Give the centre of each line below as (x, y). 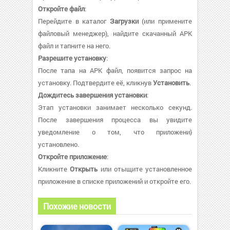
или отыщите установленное (145, 169)
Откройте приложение (72, 156)
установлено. (59, 144)
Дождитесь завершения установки (92, 95)
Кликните (54, 169)
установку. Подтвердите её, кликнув (95, 82)
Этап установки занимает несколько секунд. (115, 107)
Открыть (84, 169)
